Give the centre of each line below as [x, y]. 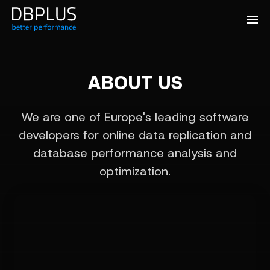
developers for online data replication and [135, 135]
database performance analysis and [135, 153]
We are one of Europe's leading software [135, 117]
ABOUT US [135, 83]
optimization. [135, 171]
